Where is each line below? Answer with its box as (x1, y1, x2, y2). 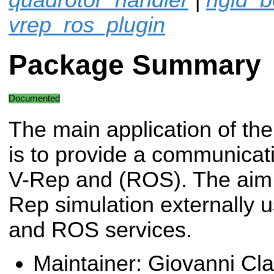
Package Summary (9, 50, 261, 81)
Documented (9, 93, 60, 103)
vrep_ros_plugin (9, 12, 165, 37)
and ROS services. (9, 217, 192, 242)
